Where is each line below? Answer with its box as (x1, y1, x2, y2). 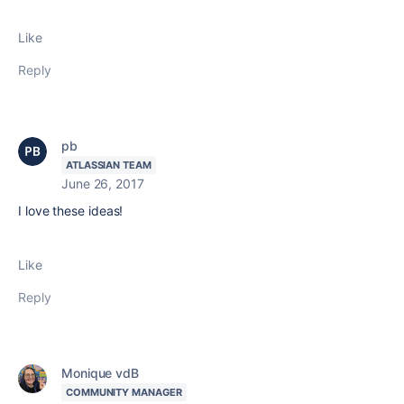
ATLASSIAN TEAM (66, 159, 151, 171)
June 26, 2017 (61, 176, 144, 191)
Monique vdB (61, 365, 140, 381)
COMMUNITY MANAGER (66, 386, 182, 399)
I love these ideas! (18, 203, 124, 218)
